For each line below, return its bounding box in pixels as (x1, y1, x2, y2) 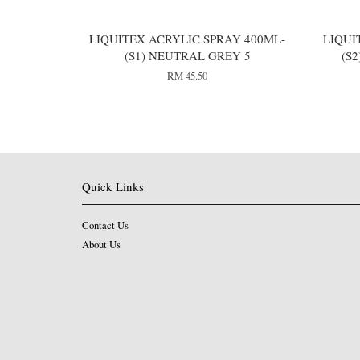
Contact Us (82, 218, 129, 232)
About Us (82, 237, 121, 252)
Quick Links (82, 178, 144, 194)
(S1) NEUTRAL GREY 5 (124, 47, 251, 63)
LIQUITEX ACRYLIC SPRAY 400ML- (89, 30, 286, 47)
